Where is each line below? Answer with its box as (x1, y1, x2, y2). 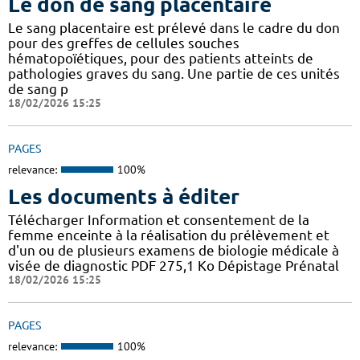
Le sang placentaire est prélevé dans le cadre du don (8, 20, 340, 36)
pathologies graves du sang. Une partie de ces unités (8, 66, 340, 82)
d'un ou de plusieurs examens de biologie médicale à (8, 242, 339, 258)
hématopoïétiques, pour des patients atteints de (8, 51, 313, 67)
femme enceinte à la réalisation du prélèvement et (8, 227, 329, 243)
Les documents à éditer (8, 184, 239, 208)
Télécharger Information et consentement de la (8, 211, 309, 227)
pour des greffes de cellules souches (8, 35, 239, 51)
